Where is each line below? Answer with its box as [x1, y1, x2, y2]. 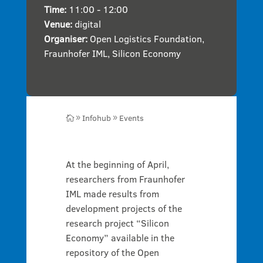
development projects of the [65, 201, 182, 215]
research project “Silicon [65, 216, 169, 230]
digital [74, 17, 101, 31]
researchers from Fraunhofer [65, 172, 185, 186]
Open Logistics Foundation [89, 32, 202, 45]
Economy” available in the [65, 231, 174, 244]
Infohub [82, 112, 111, 124]
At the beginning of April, [65, 157, 169, 171]
